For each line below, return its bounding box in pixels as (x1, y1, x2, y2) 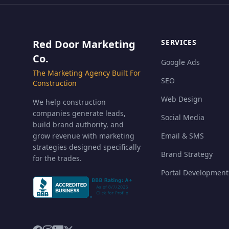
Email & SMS (161, 131, 204, 141)
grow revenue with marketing (33, 131, 134, 141)
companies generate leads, (33, 108, 126, 118)
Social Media (161, 112, 205, 122)
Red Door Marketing (33, 37, 135, 51)
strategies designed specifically (33, 142, 141, 152)
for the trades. (33, 153, 82, 163)
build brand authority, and (33, 120, 124, 129)
